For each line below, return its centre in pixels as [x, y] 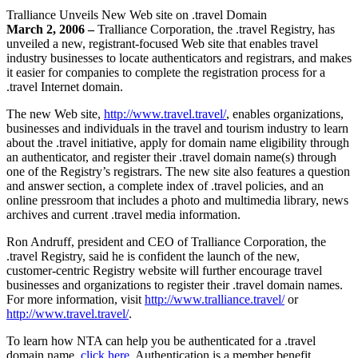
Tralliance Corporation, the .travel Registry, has [216, 29]
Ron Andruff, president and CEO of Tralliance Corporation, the [166, 241]
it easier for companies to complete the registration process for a [166, 72]
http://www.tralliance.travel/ [215, 299]
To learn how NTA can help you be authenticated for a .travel [161, 340]
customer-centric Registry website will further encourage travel [164, 270]
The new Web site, [55, 113]
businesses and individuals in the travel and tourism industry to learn [177, 128]
